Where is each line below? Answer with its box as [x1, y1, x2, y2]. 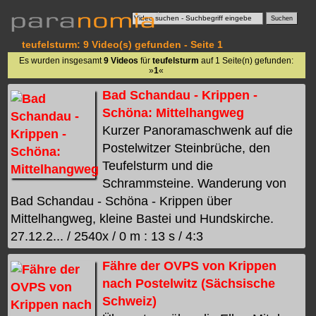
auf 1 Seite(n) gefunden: [199, 55, 294, 66]
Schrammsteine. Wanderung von [102, 176, 287, 191]
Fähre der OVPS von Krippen [102, 258, 277, 273]
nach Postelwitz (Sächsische [102, 276, 276, 291]
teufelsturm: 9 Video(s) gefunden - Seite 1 [22, 39, 224, 51]
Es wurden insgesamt [19, 55, 104, 66]
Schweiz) [102, 293, 157, 308]
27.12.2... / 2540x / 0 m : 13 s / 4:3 [11, 229, 204, 244]
